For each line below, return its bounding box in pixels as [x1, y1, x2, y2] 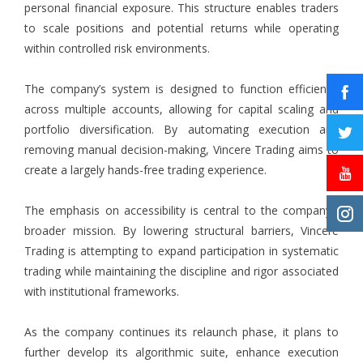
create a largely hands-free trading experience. [24, 162, 267, 178]
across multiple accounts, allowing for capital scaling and [24, 101, 339, 117]
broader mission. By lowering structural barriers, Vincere [24, 223, 339, 239]
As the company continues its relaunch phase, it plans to [24, 324, 339, 340]
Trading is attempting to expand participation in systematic [24, 243, 339, 259]
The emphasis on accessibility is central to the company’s [24, 203, 339, 219]
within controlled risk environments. [24, 41, 210, 57]
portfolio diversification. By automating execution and [24, 122, 339, 138]
